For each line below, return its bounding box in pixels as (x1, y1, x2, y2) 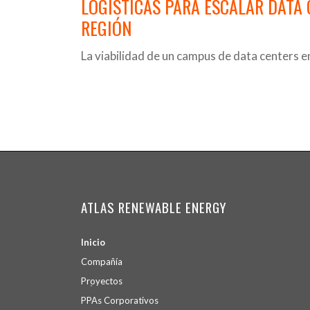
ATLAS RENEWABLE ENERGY (81, 198, 227, 217)
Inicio (81, 237, 106, 248)
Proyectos (81, 275, 123, 287)
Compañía (81, 256, 123, 268)
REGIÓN (81, 14, 132, 42)
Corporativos (102, 295, 159, 307)
